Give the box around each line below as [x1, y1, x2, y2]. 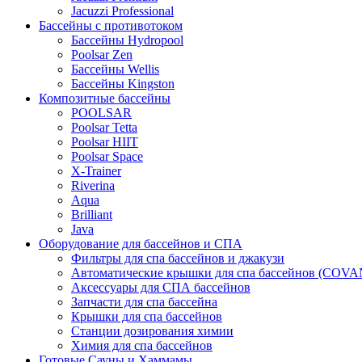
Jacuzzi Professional [71, 4, 174, 18]
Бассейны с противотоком [39, 19, 183, 32]
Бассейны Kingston [71, 77, 175, 90]
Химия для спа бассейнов [71, 339, 213, 352]
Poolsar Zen [71, 48, 133, 61]
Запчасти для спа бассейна [71, 295, 217, 309]
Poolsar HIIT [71, 135, 138, 149]
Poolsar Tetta [71, 120, 137, 134]
